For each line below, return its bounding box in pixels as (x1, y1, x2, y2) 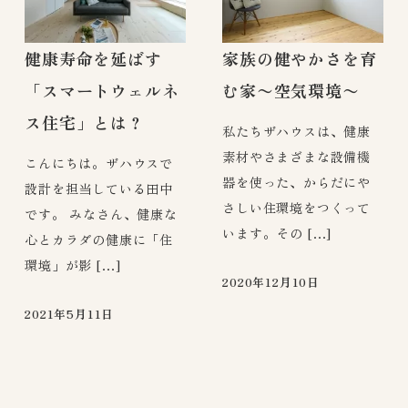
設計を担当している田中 (25, 179, 173, 199)
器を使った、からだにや (222, 173, 371, 192)
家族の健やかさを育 (222, 46, 377, 70)
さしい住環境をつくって (222, 199, 371, 218)
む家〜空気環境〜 (222, 77, 360, 102)
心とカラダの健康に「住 (25, 230, 173, 250)
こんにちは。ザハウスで (25, 154, 173, 173)
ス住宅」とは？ (25, 109, 145, 134)
